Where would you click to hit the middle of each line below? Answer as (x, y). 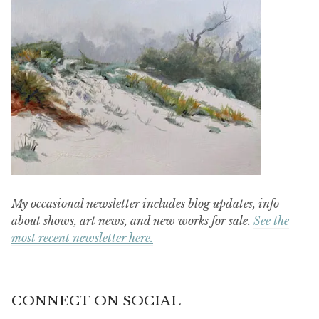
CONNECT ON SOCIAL (96, 300)
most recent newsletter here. (82, 238)
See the (271, 221)
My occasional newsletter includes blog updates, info (145, 204)
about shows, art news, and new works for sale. (132, 221)
